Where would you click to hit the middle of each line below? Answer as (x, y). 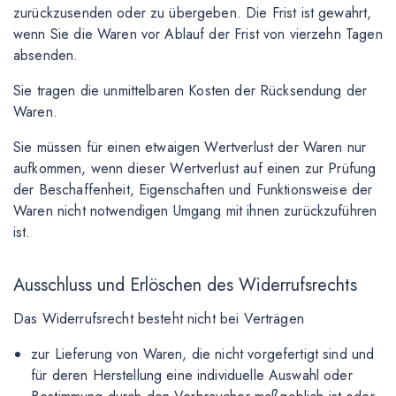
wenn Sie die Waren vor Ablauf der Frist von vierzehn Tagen (198, 34)
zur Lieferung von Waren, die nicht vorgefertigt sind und (203, 354)
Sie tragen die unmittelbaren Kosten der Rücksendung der (190, 91)
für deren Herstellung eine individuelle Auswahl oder (192, 375)
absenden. (46, 55)
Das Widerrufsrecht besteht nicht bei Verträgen (159, 319)
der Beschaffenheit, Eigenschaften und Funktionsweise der (193, 190)
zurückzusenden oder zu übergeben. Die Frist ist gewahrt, (193, 13)
